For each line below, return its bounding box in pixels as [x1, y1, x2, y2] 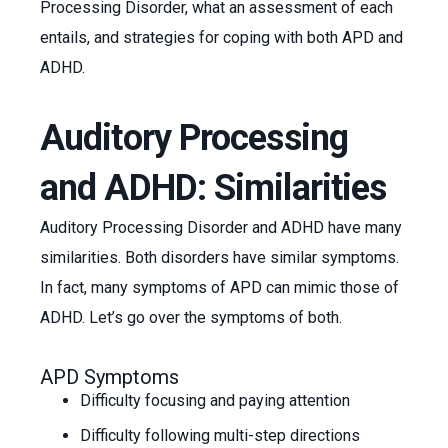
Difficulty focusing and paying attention [80, 391, 350, 410]
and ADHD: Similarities [40, 167, 395, 209]
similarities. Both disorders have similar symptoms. [40, 248, 399, 267]
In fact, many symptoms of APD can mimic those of [40, 278, 399, 297]
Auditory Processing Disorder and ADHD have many [40, 218, 402, 237]
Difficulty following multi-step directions [80, 426, 360, 445]
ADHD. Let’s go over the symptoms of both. [40, 308, 346, 327]
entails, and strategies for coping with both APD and [40, 28, 403, 47]
